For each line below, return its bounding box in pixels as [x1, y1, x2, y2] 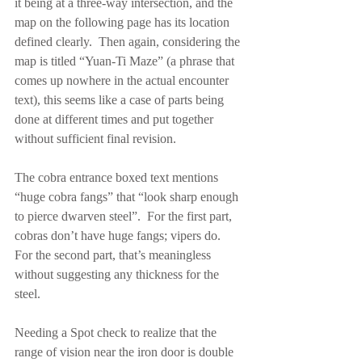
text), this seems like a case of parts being [15, 93, 227, 107]
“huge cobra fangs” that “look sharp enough [15, 190, 242, 204]
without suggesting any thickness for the [15, 267, 222, 281]
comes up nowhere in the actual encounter [15, 74, 232, 87]
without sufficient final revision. [15, 132, 176, 145]
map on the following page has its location [15, 15, 233, 29]
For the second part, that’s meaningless [15, 248, 214, 262]
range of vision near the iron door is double [15, 345, 237, 359]
